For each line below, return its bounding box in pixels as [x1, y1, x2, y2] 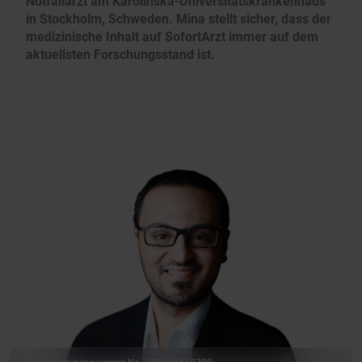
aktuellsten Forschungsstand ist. [26, 46, 215, 62]
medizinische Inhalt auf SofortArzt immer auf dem [26, 28, 318, 44]
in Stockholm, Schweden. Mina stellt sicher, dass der [26, 11, 331, 27]
